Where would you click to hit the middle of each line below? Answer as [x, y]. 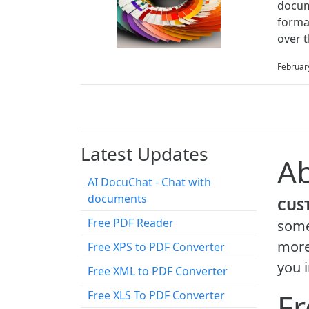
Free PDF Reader [131, 223]
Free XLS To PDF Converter [156, 295]
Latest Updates [144, 154]
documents [117, 199]
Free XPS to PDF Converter [156, 247]
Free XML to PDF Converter [158, 271]
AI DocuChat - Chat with [149, 182]
